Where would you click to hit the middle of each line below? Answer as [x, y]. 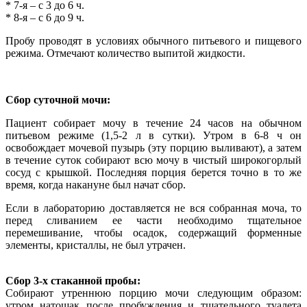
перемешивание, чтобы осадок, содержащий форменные [153, 232]
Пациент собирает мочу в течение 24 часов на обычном [153, 123]
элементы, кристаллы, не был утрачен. [96, 245]
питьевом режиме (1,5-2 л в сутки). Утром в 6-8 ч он [153, 135]
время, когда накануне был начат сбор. [96, 184]
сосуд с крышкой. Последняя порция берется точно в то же [153, 172]
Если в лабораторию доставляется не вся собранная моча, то [153, 208]
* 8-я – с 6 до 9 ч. [45, 17]
